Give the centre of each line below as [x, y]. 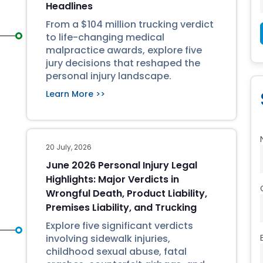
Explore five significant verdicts [119, 226]
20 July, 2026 [69, 147]
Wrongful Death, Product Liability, [127, 193]
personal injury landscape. [109, 76]
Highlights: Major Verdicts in [112, 179]
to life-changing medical [105, 37]
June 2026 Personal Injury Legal [122, 165]
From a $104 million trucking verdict [130, 24]
